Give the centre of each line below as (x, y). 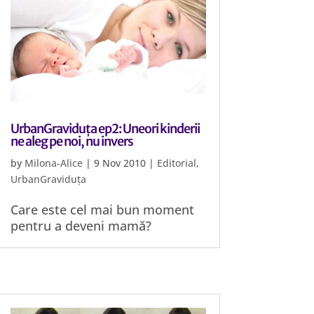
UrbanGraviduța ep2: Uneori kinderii (105, 129)
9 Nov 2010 (120, 163)
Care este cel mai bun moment (103, 210)
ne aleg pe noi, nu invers (72, 141)
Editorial (177, 163)
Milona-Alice (54, 163)
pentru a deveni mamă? (81, 226)
